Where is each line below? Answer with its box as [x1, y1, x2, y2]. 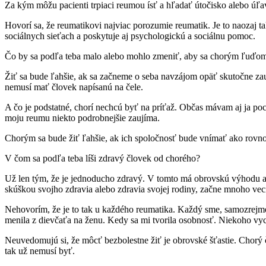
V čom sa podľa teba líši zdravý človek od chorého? [5, 153, 200, 164]
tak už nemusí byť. [5, 246, 75, 256]
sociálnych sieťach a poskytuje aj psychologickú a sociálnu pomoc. [5, 31, 255, 42]
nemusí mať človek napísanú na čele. [5, 82, 143, 93]
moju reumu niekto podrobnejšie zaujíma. [5, 113, 160, 123]
